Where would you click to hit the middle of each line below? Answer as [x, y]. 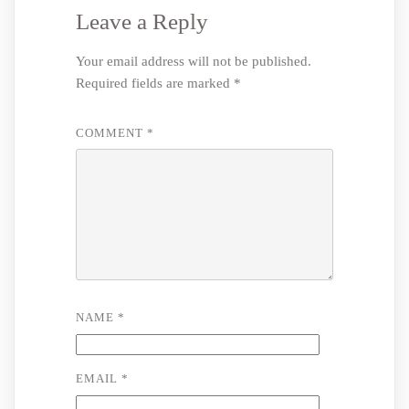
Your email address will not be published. [193, 61]
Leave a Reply [142, 21]
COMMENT [111, 133]
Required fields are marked [154, 83]
